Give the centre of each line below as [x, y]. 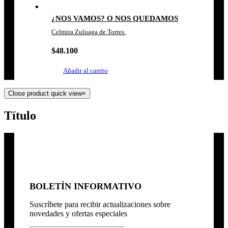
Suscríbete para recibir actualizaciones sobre [100, 204]
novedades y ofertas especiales [78, 213]
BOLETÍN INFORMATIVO [85, 186]
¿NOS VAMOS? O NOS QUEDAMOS [115, 18]
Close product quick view [45, 93]
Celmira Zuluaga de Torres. [88, 32]
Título [20, 115]
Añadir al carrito [85, 70]
